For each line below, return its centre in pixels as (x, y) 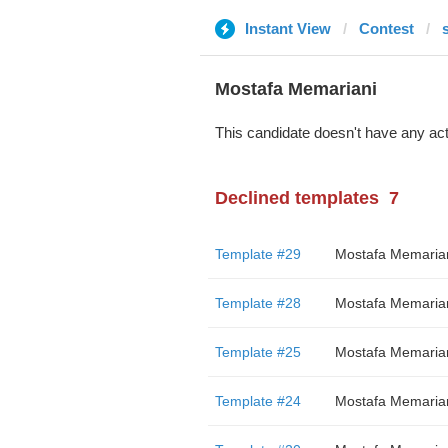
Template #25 (257, 352)
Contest (386, 28)
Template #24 (257, 401)
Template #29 (257, 254)
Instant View (287, 28)
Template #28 (257, 303)
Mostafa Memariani (295, 89)
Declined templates (296, 198)
